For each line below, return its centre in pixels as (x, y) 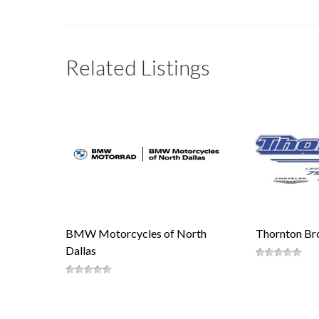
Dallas (81, 250)
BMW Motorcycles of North (136, 233)
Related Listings (138, 67)
